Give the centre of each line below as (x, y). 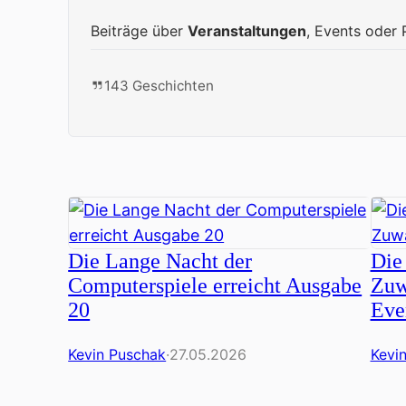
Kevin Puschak (117, 354)
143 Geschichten (159, 85)
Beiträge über (140, 30)
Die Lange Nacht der (160, 261)
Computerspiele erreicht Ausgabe (215, 285)
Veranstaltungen (247, 30)
